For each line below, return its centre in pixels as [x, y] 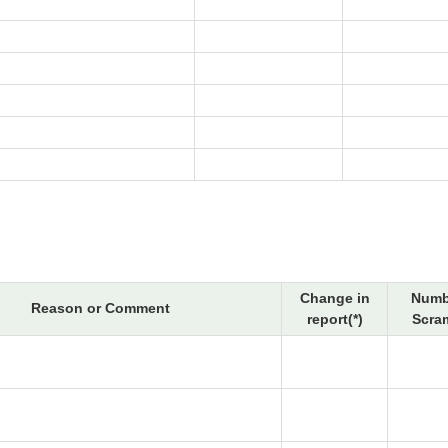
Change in [334, 298]
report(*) [334, 319]
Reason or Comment [100, 308]
